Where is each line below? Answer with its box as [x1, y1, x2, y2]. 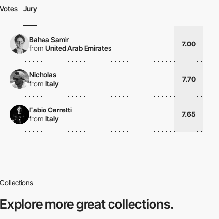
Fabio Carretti [29, 105, 72, 114]
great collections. [76, 196, 174, 212]
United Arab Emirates [45, 44, 111, 52]
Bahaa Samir [29, 35, 69, 44]
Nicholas [29, 70, 56, 79]
